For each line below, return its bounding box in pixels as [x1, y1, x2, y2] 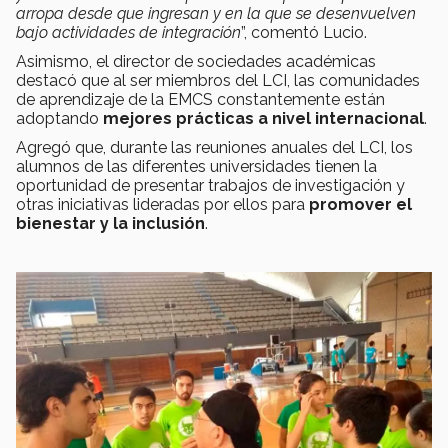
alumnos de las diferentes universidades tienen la [16, 157, 377, 177]
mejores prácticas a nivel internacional [103, 109, 424, 129]
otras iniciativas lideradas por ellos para [16, 195, 309, 215]
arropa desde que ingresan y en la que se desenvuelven [16, 4, 416, 24]
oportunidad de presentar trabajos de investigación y [16, 176, 405, 196]
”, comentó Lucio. [241, 23, 367, 43]
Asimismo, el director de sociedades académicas [16, 52, 376, 72]
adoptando [16, 109, 103, 129]
